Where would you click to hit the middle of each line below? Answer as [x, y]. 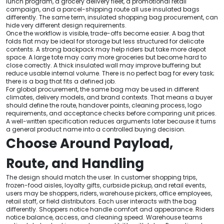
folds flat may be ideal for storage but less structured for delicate [105, 41]
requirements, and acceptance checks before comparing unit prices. [111, 113]
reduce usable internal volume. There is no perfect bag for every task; [110, 73]
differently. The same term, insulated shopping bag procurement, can [112, 17]
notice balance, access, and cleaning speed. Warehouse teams [104, 217]
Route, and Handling [75, 163]
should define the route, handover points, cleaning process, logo [104, 105]
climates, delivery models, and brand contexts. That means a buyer [109, 97]
